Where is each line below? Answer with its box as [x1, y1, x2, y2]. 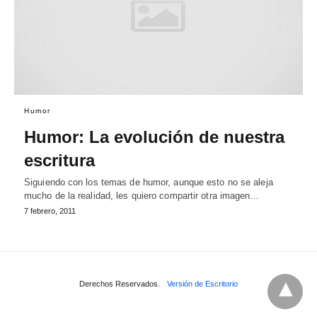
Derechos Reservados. [79, 279, 160, 288]
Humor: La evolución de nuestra [24, 127, 284, 146]
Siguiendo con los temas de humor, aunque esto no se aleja [24, 176, 273, 188]
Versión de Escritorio [167, 279, 238, 288]
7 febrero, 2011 [24, 206, 76, 215]
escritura [24, 150, 95, 170]
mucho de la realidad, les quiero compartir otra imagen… [24, 190, 260, 201]
